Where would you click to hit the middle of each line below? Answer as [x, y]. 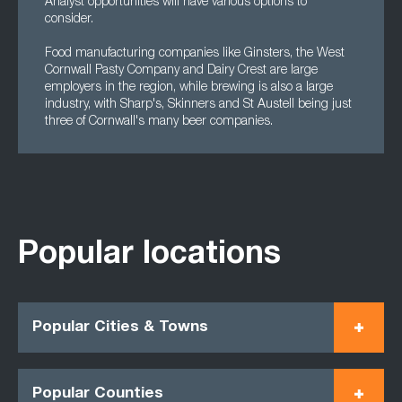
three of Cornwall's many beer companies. [159, 122]
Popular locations [149, 256]
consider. [69, 20]
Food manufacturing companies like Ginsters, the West [195, 54]
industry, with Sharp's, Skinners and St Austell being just [198, 105]
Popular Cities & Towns [120, 328]
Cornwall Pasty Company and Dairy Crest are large [181, 71]
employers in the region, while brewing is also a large [189, 88]
